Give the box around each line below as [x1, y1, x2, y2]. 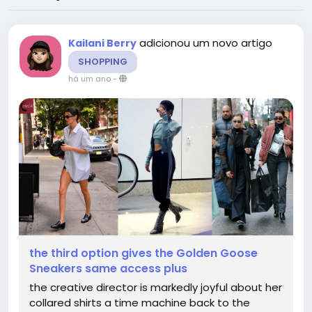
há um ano [68, 73, 111, 84]
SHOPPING [78, 55, 127, 68]
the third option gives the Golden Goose [29, 245, 258, 261]
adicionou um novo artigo [139, 36, 272, 50]
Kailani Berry [68, 36, 136, 50]
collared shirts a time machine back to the [29, 295, 250, 310]
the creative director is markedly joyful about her [29, 280, 282, 295]
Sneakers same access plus [29, 260, 187, 276]
